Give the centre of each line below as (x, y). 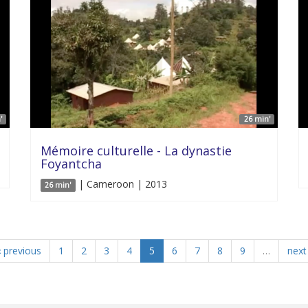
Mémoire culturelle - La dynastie (136, 151)
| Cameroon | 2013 (121, 184)
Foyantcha (71, 164)
